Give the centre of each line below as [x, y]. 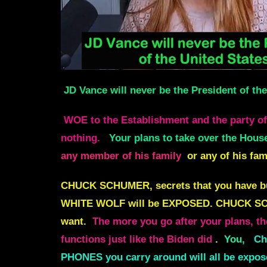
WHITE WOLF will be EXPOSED [135, 204]
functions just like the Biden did [136, 240]
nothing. [80, 138]
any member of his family [121, 156]
